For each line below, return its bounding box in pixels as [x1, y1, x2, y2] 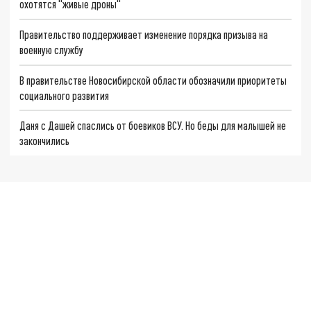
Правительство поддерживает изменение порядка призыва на [19, 27, 269, 41]
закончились [19, 134, 70, 148]
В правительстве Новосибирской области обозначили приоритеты [19, 73, 287, 87]
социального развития [19, 88, 110, 102]
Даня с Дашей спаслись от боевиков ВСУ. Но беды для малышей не [19, 119, 287, 133]
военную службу [19, 42, 84, 56]
